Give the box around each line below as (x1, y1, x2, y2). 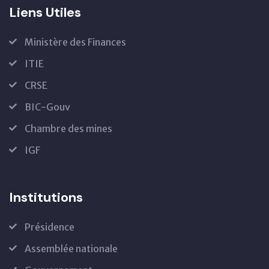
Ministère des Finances (25, 36, 126, 48)
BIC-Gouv (25, 101, 70, 113)
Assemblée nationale (25, 243, 118, 255)
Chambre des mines (25, 122, 112, 134)
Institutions (9, 189, 83, 206)
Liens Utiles (9, 4, 81, 21)
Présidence (25, 221, 74, 233)
